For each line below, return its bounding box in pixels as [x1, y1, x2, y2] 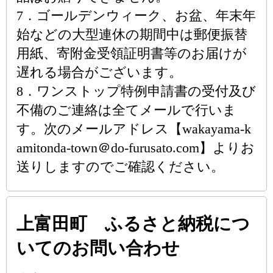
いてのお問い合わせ [16, 238, 180, 258]
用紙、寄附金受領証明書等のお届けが [16, 46, 247, 61]
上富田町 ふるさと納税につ [16, 214, 250, 233]
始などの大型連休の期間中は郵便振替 [16, 27, 247, 42]
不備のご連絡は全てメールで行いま [16, 102, 236, 118]
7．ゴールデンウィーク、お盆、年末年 [16, 8, 256, 23]
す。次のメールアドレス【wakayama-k [16, 121, 251, 136]
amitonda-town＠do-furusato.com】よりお [16, 140, 255, 155]
